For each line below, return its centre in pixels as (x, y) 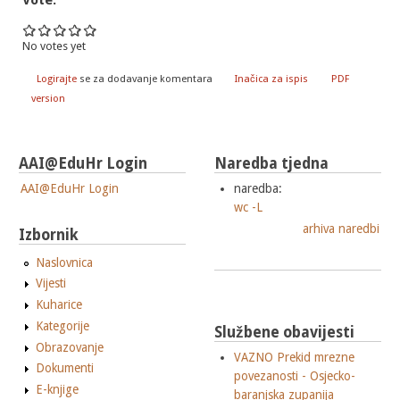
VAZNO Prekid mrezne (295, 358)
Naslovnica (64, 262)
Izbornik (49, 235)
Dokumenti (64, 368)
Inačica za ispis (272, 79)
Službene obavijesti (284, 333)
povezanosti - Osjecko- (295, 376)
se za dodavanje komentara (144, 79)
